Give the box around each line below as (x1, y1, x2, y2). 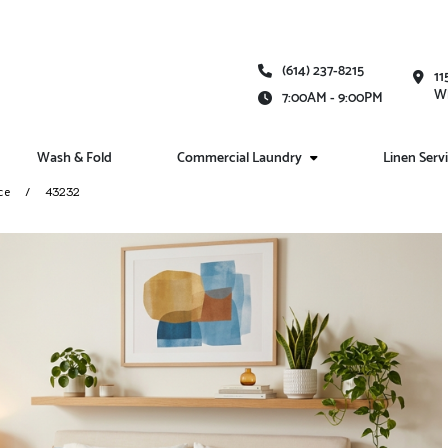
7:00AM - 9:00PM (282, 86, 383, 110)
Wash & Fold (37, 147, 113, 170)
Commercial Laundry (177, 147, 302, 170)
